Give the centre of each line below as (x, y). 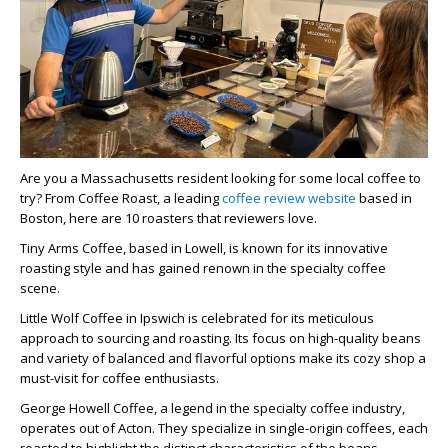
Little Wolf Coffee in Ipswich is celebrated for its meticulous (197, 318)
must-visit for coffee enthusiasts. (119, 378)
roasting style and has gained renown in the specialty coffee (203, 268)
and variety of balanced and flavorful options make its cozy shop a (223, 358)
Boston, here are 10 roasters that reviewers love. (168, 218)
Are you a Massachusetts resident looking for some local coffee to (220, 178)
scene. (40, 288)
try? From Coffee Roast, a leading (119, 198)
